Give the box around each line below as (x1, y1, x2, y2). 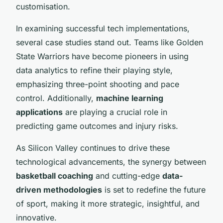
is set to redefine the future (102, 184, 206, 195)
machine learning (96, 93, 163, 103)
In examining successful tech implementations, (16, 23, 190, 33)
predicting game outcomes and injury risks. (16, 120, 178, 131)
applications (16, 107, 63, 117)
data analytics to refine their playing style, (16, 65, 173, 75)
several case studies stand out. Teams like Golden (16, 37, 203, 47)
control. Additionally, (16, 93, 96, 103)
